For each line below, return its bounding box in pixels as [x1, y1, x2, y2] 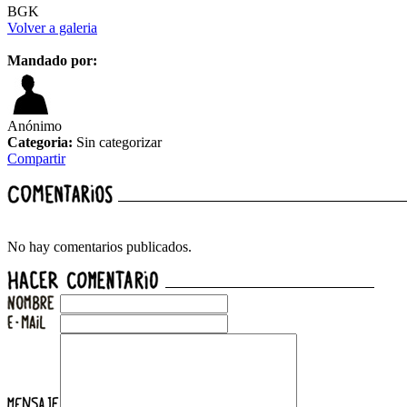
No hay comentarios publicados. [7, 239, 192, 255]
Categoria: [7, 134, 73, 151]
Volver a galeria [7, 20, 97, 36]
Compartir [7, 151, 65, 167]
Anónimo [7, 118, 62, 134]
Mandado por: [7, 53, 97, 69]
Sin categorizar [73, 134, 162, 151]
